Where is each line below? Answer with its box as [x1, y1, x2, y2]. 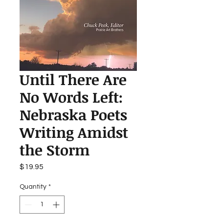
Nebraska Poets [20, 105, 127, 125]
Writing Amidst [20, 122, 128, 143]
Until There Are [20, 69, 127, 90]
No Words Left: [20, 87, 123, 108]
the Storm [20, 140, 90, 160]
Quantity [20, 183, 46, 191]
